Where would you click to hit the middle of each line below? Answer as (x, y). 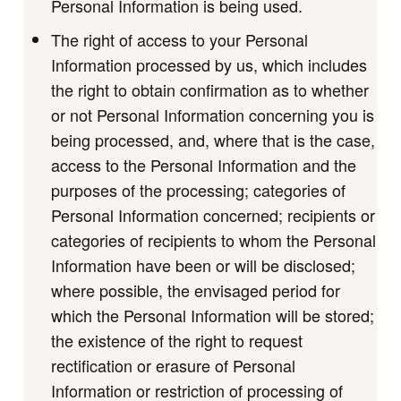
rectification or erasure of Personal (173, 365)
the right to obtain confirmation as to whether (209, 89)
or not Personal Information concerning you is (212, 114)
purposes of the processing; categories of (198, 189)
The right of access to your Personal (179, 39)
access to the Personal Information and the (203, 164)
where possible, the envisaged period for (195, 290)
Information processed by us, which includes (209, 64)
